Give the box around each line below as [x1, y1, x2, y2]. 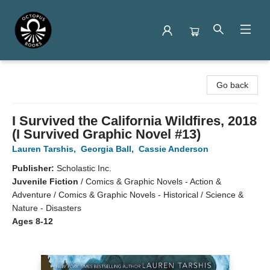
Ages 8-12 [12, 216, 53, 226]
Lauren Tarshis [12, 144, 74, 154]
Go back [216, 80, 248, 90]
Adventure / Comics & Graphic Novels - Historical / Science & [12, 190, 243, 199]
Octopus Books [9, 67, 67, 77]
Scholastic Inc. [57, 163, 111, 173]
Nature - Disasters [12, 203, 81, 213]
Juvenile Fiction [12, 177, 78, 186]
